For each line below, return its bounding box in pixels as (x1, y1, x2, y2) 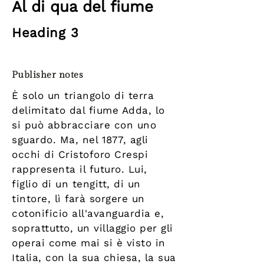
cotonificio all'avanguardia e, (12, 207, 164, 220)
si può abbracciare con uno (12, 119, 157, 131)
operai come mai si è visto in (12, 237, 166, 249)
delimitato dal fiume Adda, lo (12, 104, 165, 117)
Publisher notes (12, 70, 84, 81)
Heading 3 (12, 25, 79, 41)
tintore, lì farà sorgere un (12, 193, 145, 205)
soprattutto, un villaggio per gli (12, 222, 173, 235)
